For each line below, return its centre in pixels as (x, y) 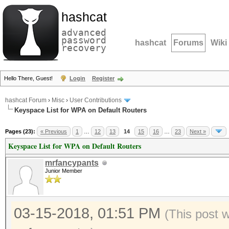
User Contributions (96, 100)
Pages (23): (20, 131)
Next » (198, 131)
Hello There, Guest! (29, 78)
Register (103, 78)
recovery (84, 48)
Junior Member (64, 171)
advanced (84, 32)
